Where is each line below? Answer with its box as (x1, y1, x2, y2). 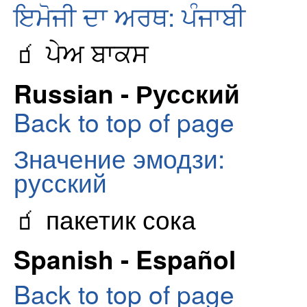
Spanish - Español (14, 241, 236, 278)
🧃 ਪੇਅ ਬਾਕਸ (14, 34, 149, 71)
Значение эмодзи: (14, 139, 225, 177)
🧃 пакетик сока (14, 199, 196, 237)
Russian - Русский (14, 74, 240, 111)
